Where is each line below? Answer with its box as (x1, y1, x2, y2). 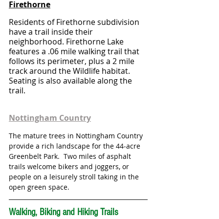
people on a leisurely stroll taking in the (9, 172, 141, 181)
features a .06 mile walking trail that (9, 46, 141, 57)
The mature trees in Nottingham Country (9, 131, 145, 140)
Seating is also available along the (9, 75, 134, 86)
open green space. (9, 182, 69, 192)
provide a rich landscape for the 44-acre (9, 141, 142, 151)
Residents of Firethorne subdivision (9, 17, 141, 27)
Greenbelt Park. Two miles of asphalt (9, 152, 133, 161)
